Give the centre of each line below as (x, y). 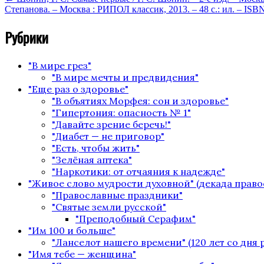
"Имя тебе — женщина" (82, 254)
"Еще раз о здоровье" (78, 89)
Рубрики (27, 37)
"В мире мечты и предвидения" (125, 77)
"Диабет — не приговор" (108, 136)
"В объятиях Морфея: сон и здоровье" (140, 101)
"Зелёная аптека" (92, 160)
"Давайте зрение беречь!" (111, 125)
